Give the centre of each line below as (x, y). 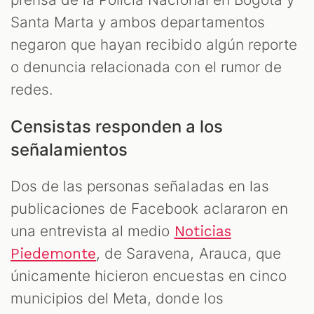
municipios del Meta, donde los (117, 299)
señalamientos (69, 150)
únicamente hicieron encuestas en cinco (149, 276)
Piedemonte (54, 254)
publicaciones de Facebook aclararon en (149, 209)
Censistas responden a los (117, 127)
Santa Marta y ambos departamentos (138, 22)
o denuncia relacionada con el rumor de (146, 67)
